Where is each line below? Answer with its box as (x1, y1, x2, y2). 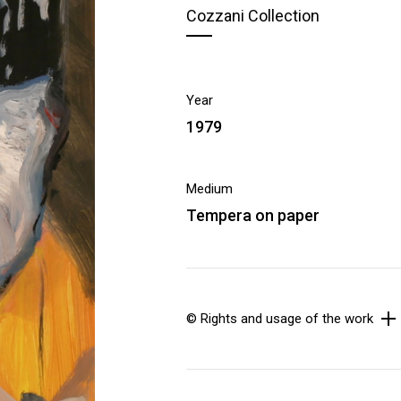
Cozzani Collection (186, 6, 320, 25)
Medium (186, 181, 233, 197)
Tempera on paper (186, 206, 320, 225)
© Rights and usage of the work (186, 311, 373, 327)
